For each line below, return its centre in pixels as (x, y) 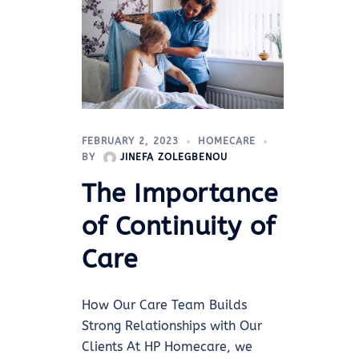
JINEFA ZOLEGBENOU (174, 157)
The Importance (179, 194)
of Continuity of (178, 227)
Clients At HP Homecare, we (167, 347)
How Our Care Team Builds (164, 305)
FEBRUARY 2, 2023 (130, 141)
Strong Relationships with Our (172, 326)
